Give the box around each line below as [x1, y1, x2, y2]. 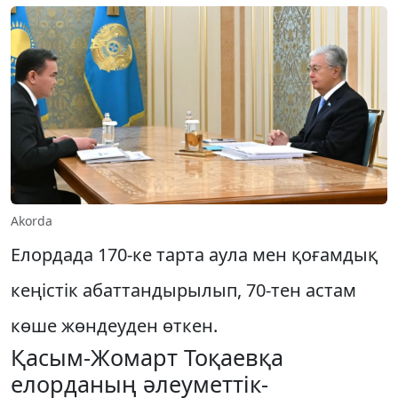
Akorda [11, 211, 52, 229]
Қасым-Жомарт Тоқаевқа [11, 341, 283, 372]
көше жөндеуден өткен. [11, 313, 218, 338]
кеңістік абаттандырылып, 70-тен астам [11, 277, 356, 302]
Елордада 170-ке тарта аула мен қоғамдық [11, 242, 378, 267]
